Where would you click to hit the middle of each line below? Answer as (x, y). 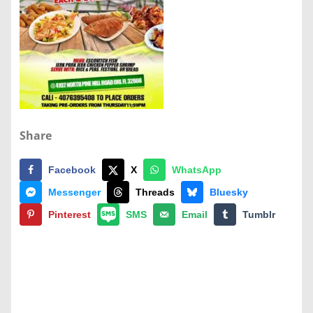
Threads (155, 192)
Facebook (72, 169)
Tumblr (259, 214)
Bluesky (229, 192)
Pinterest (70, 214)
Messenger (74, 192)
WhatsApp (197, 169)
